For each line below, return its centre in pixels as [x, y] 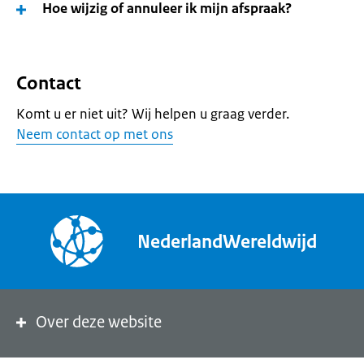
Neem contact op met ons [95, 134]
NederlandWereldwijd [227, 241]
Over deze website [99, 322]
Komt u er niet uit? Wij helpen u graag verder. [153, 114]
